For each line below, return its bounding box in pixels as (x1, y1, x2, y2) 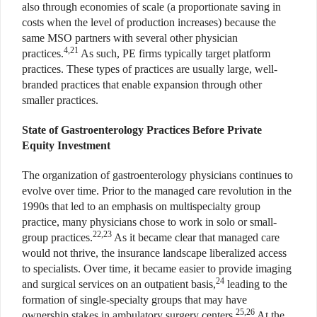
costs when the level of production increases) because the (22, 16, 276, 28)
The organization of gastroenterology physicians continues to (22, 168, 293, 181)
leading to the (224, 277, 287, 290)
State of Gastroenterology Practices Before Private (22, 123, 262, 136)
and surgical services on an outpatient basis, (22, 277, 216, 290)
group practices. (22, 231, 93, 243)
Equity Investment (22, 139, 110, 151)
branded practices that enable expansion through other (22, 78, 262, 91)
